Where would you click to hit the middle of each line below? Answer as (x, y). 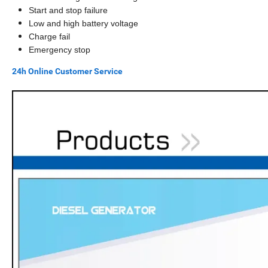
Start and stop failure (69, 10)
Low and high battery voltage (85, 23)
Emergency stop (60, 49)
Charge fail (51, 36)
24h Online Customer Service (67, 71)
